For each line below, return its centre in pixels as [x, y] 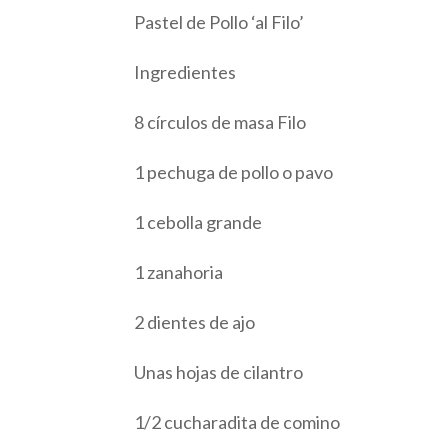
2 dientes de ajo [195, 321]
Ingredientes [185, 71]
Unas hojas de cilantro [219, 371]
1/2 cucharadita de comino [237, 421]
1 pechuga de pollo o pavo [234, 171]
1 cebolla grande [198, 221]
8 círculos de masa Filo [220, 121]
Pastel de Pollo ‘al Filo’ [219, 21]
